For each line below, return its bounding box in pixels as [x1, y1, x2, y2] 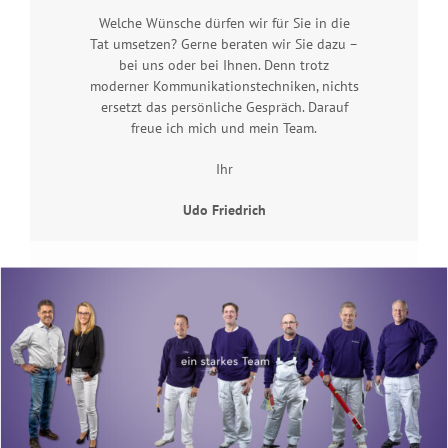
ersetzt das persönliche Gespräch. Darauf [100, 98, 348, 117]
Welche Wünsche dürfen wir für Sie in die [98, 14, 350, 33]
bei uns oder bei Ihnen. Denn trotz [119, 56, 329, 75]
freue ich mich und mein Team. [131, 119, 317, 138]
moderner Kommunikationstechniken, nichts [89, 77, 359, 96]
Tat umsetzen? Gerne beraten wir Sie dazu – [90, 35, 358, 54]
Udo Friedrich [182, 201, 266, 220]
